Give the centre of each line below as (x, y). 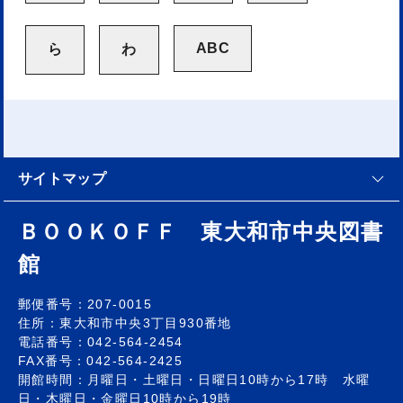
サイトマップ (63, 179)
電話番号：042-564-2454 (101, 342)
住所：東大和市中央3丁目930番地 (125, 323)
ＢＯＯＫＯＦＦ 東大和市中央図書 (201, 232)
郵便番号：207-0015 (85, 304)
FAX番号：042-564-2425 (101, 361)
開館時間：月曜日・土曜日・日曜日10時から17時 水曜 (194, 380)
